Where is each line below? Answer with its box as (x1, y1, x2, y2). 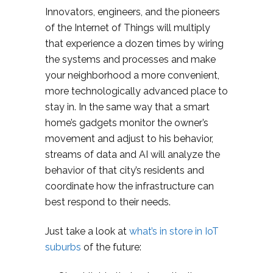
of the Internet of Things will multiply (45, 21, 210, 34)
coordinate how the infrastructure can (45, 180, 214, 192)
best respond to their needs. (45, 196, 171, 208)
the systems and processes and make (45, 53, 216, 65)
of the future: (81, 241, 141, 253)
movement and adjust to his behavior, (45, 132, 213, 144)
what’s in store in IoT (129, 225, 219, 237)
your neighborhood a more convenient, (45, 69, 219, 81)
